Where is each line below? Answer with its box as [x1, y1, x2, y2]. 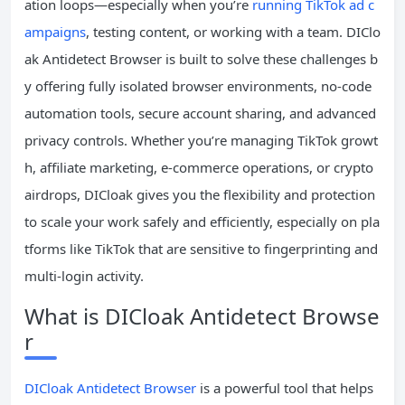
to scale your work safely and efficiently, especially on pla [24, 212, 380, 231]
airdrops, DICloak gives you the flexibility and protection [24, 185, 375, 203]
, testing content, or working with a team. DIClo [86, 23, 381, 41]
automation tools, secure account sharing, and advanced [24, 104, 376, 122]
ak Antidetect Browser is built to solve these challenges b [24, 50, 378, 68]
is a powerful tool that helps [196, 379, 373, 397]
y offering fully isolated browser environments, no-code [24, 77, 372, 95]
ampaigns [24, 23, 86, 41]
